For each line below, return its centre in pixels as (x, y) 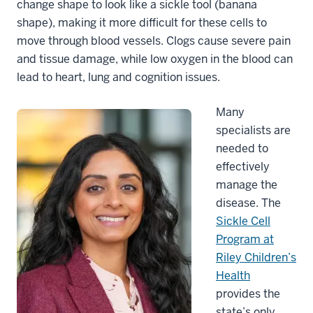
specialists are (253, 130)
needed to (242, 148)
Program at (245, 239)
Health (233, 275)
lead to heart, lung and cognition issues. (118, 77)
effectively (243, 166)
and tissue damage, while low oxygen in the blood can (155, 59)
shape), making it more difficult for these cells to (142, 22)
